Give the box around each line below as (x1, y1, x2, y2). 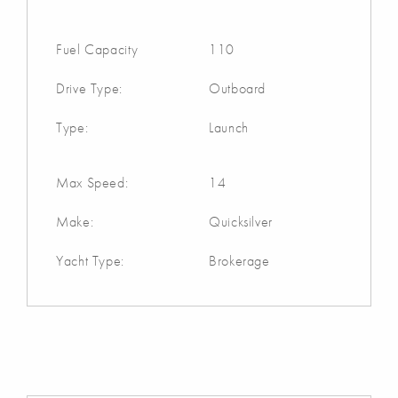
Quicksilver (209, 211, 274, 231)
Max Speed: (56, 172, 129, 192)
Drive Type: (56, 78, 123, 98)
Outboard (209, 78, 267, 98)
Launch (209, 117, 249, 137)
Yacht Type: (56, 251, 125, 270)
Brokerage (209, 251, 270, 270)
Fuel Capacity (56, 39, 139, 59)
